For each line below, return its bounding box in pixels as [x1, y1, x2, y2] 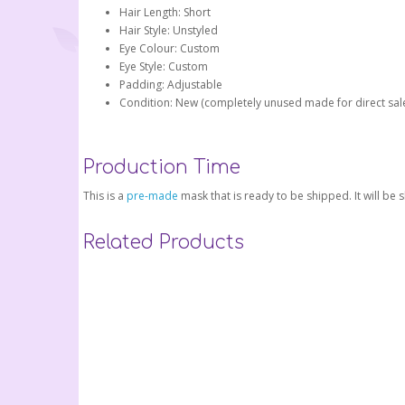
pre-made [127, 188, 181, 204]
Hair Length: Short [119, 5, 211, 21]
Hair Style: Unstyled [119, 23, 218, 39]
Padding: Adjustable [119, 77, 222, 93]
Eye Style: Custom [119, 59, 208, 75]
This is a [83, 188, 127, 204]
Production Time [83, 156, 240, 179]
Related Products [83, 231, 244, 254]
